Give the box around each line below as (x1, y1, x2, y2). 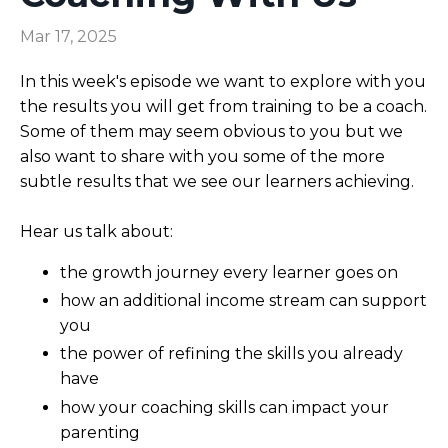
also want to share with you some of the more (20, 146, 385, 166)
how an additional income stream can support (60, 291, 427, 311)
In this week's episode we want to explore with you (20, 71, 426, 91)
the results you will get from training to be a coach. (20, 96, 427, 116)
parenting (60, 422, 140, 442)
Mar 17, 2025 (20, 26, 117, 46)
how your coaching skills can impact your (60, 397, 389, 417)
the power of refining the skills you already (60, 344, 403, 364)
